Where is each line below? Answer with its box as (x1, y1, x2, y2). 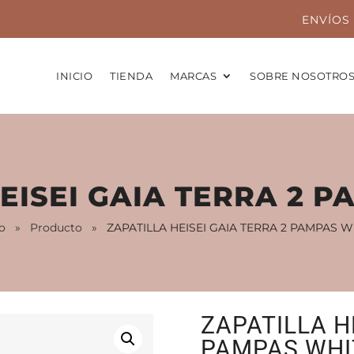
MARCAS (170, 70, 217, 82)
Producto (30, 220, 82, 235)
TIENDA (110, 70, 153, 82)
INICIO (56, 70, 92, 82)
